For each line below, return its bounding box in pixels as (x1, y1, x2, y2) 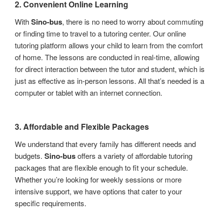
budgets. (15, 150, 44, 161)
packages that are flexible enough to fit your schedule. (15, 162, 188, 173)
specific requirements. (15, 198, 86, 209)
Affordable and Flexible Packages (23, 121, 149, 133)
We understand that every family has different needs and (15, 139, 196, 149)
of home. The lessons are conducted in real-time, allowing (15, 51, 199, 62)
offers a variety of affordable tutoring (75, 150, 192, 161)
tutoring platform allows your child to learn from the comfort (15, 39, 203, 50)
